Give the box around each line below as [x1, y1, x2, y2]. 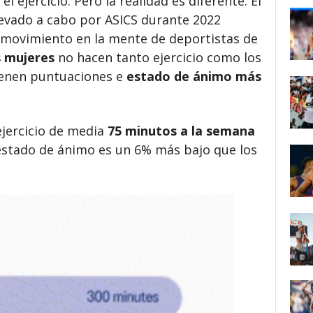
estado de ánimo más [126, 68, 261, 85]
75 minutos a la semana [107, 122, 255, 139]
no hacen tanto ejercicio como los [54, 49, 261, 66]
